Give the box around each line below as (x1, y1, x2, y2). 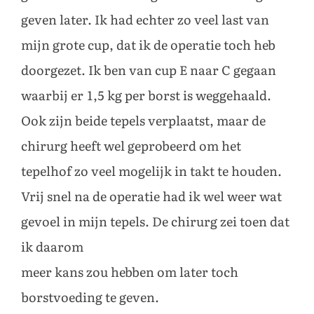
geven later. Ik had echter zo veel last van (21, 12, 269, 28)
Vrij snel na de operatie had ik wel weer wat (21, 189, 282, 205)
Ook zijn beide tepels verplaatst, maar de (21, 113, 266, 129)
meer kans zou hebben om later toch (21, 264, 238, 280)
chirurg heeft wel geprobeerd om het (21, 138, 241, 154)
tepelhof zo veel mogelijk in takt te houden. (21, 163, 282, 179)
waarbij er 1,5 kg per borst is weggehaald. (21, 88, 271, 104)
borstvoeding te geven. (21, 289, 159, 306)
